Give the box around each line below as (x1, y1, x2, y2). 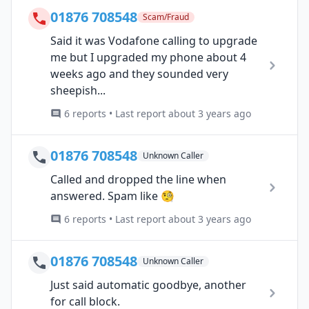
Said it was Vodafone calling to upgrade (50, 33, 257, 48)
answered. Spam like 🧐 (50, 188, 175, 203)
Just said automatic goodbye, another (50, 277, 246, 292)
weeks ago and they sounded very (50, 66, 228, 81)
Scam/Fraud (143, 11, 189, 23)
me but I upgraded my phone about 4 (50, 50, 246, 65)
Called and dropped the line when (50, 172, 226, 187)
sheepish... (50, 83, 106, 98)
